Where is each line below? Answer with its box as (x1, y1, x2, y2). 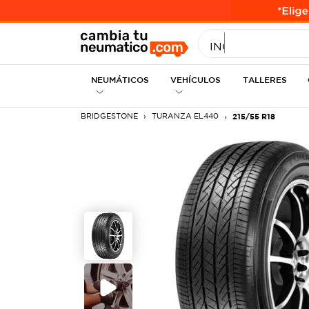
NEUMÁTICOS (91, 74, 149, 84)
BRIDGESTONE (81, 112, 138, 120)
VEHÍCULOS (170, 74, 221, 84)
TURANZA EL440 (152, 112, 219, 120)
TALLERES (243, 74, 288, 84)
